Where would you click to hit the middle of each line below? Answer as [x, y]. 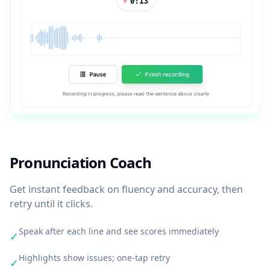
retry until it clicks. [51, 203]
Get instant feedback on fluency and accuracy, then [126, 189]
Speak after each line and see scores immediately [119, 231]
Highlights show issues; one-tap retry [94, 257]
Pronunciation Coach [80, 162]
